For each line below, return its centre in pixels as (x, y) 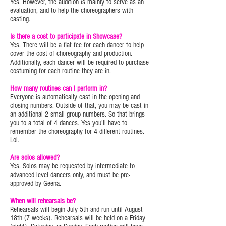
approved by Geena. (37, 183)
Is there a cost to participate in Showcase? (67, 37)
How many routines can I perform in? (60, 89)
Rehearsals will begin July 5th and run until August (76, 210)
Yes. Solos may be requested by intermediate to (72, 166)
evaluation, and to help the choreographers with (72, 10)
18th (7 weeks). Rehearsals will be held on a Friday (78, 218)
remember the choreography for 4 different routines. (77, 131)
